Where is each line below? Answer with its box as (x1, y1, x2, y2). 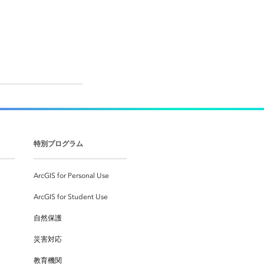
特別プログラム (34, 138, 83, 148)
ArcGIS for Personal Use (34, 171, 109, 180)
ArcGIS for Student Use (34, 192, 108, 201)
